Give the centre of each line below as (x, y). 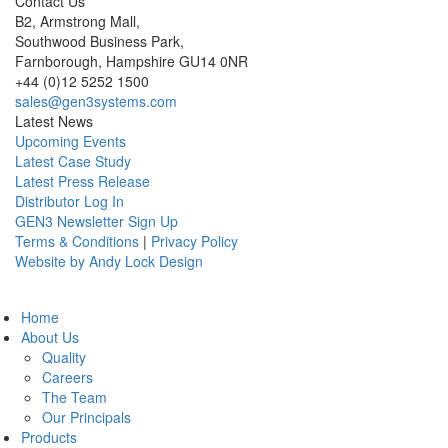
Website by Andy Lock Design (109, 260)
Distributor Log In (69, 200)
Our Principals (86, 416)
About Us (50, 336)
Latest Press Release (82, 180)
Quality (64, 356)
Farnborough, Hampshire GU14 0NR (131, 60)
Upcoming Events (70, 140)
